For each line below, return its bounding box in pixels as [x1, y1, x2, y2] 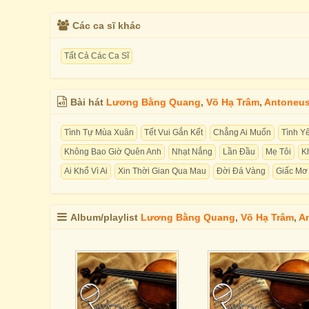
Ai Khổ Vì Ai [64, 166, 108, 176]
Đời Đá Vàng [217, 166, 266, 176]
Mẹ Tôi [266, 147, 291, 157]
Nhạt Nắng [172, 147, 212, 157]
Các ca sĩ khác [72, 20, 141, 31]
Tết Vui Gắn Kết [144, 128, 203, 137]
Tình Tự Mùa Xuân [64, 128, 134, 137]
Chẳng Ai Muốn [213, 128, 271, 137]
